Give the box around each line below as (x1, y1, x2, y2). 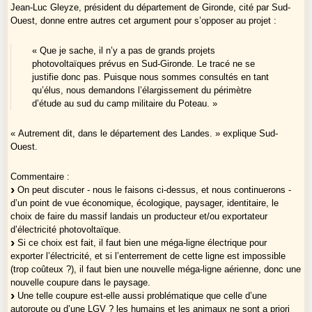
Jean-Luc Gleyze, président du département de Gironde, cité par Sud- (10, 1, 291, 13)
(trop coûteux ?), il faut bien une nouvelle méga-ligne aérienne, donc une (10, 263, 302, 274)
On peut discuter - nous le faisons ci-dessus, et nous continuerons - (15, 184, 292, 195)
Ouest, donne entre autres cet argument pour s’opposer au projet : (10, 15, 277, 26)
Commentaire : (10, 171, 70, 182)
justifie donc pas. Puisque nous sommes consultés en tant (32, 71, 270, 82)
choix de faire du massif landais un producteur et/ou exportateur (10, 210, 268, 221)
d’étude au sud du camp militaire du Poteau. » (32, 97, 218, 109)
